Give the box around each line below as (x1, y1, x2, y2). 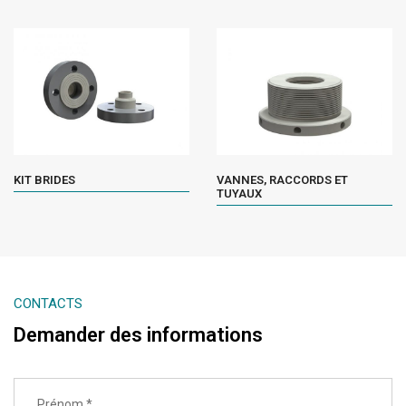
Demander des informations (14, 323, 263, 346)
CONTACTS (14, 295, 82, 312)
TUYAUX (217, 186, 262, 200)
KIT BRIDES (14, 172, 75, 187)
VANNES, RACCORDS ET (217, 172, 348, 187)
